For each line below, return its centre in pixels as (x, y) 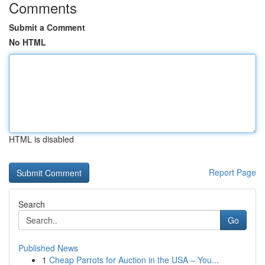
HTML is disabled (41, 139)
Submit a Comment (47, 27)
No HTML (28, 42)
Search (32, 204)
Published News (48, 248)
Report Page (232, 172)
